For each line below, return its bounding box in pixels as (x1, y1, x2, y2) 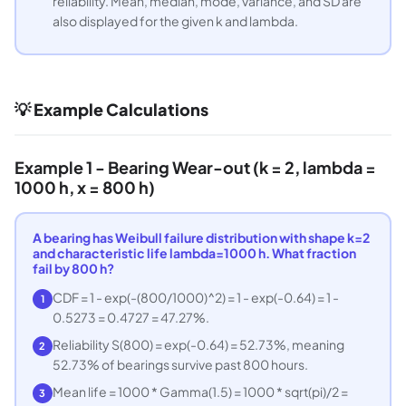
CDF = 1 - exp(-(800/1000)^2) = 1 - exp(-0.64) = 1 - (52, 288, 339, 305)
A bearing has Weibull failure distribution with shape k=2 (32, 228, 370, 246)
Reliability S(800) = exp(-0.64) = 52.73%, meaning (52, 335, 344, 353)
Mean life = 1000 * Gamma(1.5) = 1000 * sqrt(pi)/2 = (52, 382, 348, 400)
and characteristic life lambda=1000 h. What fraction (32, 244, 356, 261)
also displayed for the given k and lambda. (52, 12, 298, 29)
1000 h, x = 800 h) (14, 177, 155, 198)
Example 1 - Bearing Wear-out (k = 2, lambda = (14, 157, 376, 179)
